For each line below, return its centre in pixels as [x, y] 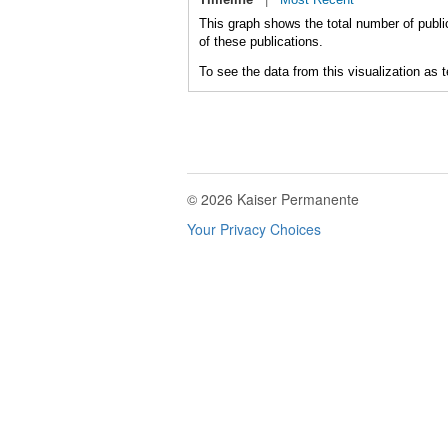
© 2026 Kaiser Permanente [273, 199]
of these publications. [261, 41]
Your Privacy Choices [254, 229]
